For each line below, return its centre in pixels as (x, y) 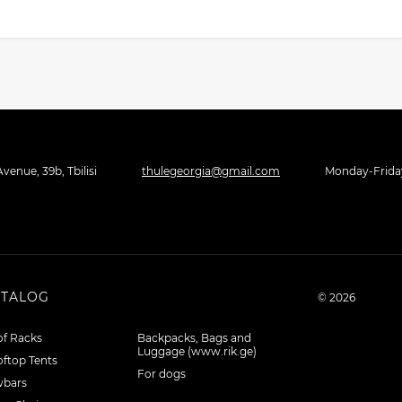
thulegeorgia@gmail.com (211, 171)
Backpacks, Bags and (195, 338)
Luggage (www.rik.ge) (197, 351)
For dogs (162, 374)
